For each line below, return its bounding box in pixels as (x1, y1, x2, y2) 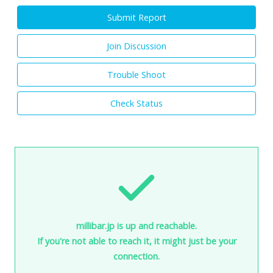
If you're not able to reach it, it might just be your (37, 235, 236, 247)
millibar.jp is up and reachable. (76, 219, 197, 232)
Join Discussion (107, 40, 166, 52)
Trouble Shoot (107, 68, 166, 80)
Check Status (110, 97, 163, 109)
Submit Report (107, 11, 166, 23)
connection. (113, 250, 160, 262)
